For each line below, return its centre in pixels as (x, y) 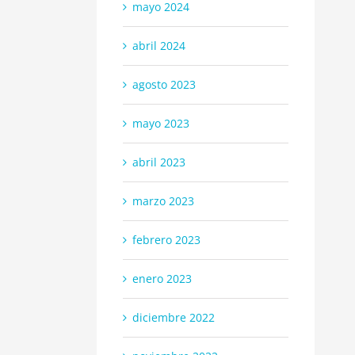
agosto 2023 (164, 84)
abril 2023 (159, 162)
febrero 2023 (166, 239)
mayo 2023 (161, 123)
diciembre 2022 (174, 317)
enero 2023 (162, 278)
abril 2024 (159, 45)
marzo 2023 (163, 200)
